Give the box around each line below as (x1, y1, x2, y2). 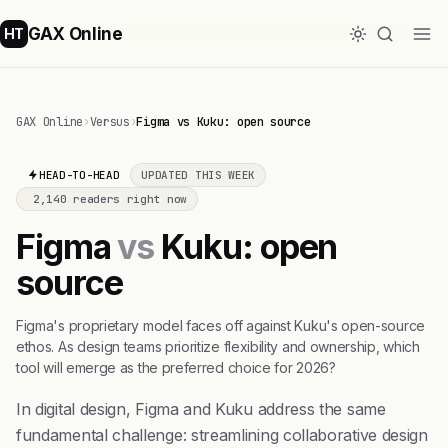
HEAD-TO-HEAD (39, 168, 120, 182)
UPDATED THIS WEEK (141, 168, 256, 182)
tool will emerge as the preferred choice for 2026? (16, 359, 336, 376)
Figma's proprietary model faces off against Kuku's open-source (16, 317, 425, 334)
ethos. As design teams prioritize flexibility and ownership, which (16, 338, 420, 355)
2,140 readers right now (33, 192, 187, 206)
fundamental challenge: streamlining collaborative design (16, 425, 428, 445)
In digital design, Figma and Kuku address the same (16, 399, 386, 419)
